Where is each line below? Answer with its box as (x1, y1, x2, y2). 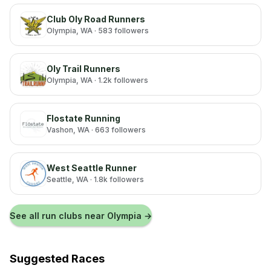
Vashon (47, 125, 73, 134)
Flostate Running (47, 113, 120, 123)
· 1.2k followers (93, 76, 148, 85)
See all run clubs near (10, 210, 105, 221)
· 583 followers (93, 26, 149, 35)
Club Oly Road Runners (47, 14, 145, 24)
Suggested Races (10, 252, 105, 265)
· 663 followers (90, 125, 146, 134)
